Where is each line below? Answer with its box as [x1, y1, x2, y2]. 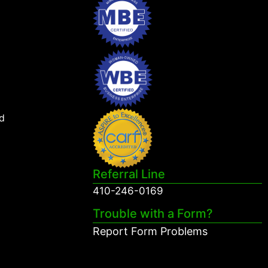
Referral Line [92, 167, 165, 182]
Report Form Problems [92, 224, 208, 237]
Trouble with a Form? [92, 206, 213, 221]
